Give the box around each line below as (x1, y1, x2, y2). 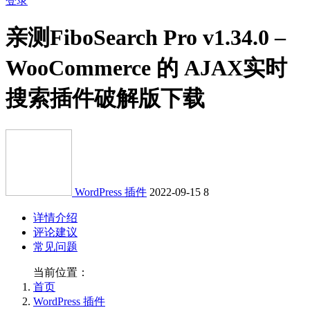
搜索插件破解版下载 (6, 86, 205, 111)
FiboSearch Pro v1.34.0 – (50, 25, 286, 51)
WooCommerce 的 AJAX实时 (6, 55, 287, 81)
